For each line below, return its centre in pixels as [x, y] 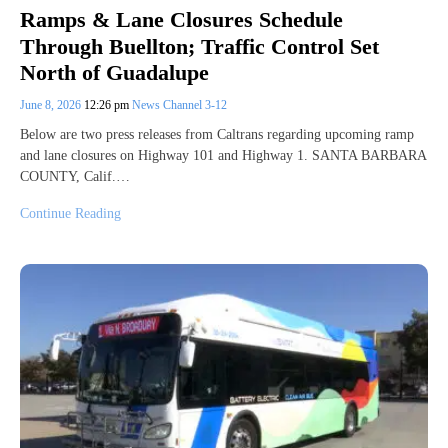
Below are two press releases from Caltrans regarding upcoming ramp [217, 134]
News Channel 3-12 [179, 104]
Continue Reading [70, 213]
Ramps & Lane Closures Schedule [181, 20]
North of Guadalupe [114, 72]
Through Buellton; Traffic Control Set [199, 46]
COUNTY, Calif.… [75, 176]
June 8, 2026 [52, 104]
